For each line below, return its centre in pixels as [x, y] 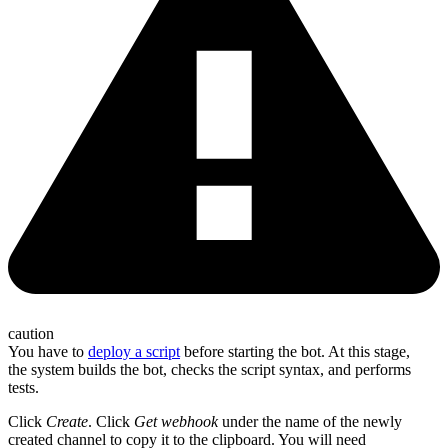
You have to [48, 351]
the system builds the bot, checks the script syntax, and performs [209, 369]
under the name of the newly [310, 421]
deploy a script [134, 351]
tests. [23, 387]
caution [31, 333]
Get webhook [176, 421]
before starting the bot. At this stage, [295, 351]
